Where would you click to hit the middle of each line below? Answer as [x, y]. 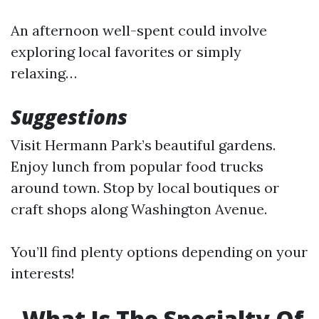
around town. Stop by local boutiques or [145, 188]
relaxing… [44, 73]
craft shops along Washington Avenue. [139, 209]
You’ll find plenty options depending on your [159, 252]
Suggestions [69, 117]
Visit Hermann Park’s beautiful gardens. [143, 145]
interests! [43, 273]
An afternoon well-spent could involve [139, 30]
